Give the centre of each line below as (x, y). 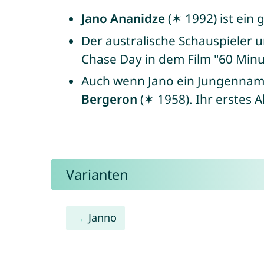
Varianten (97, 174)
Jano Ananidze (123, 18)
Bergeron (109, 99)
